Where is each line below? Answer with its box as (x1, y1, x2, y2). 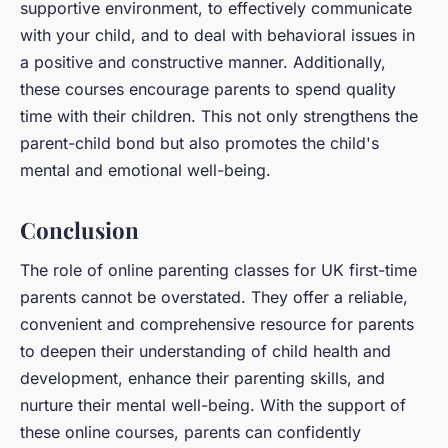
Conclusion (20, 215, 139, 246)
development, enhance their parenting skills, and (20, 368, 385, 389)
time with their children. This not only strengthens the (20, 106, 418, 127)
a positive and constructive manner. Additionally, (20, 52, 386, 73)
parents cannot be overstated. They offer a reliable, (20, 287, 408, 308)
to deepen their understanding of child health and (20, 341, 391, 362)
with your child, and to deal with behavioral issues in (20, 25, 415, 46)
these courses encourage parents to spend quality (20, 79, 396, 100)
